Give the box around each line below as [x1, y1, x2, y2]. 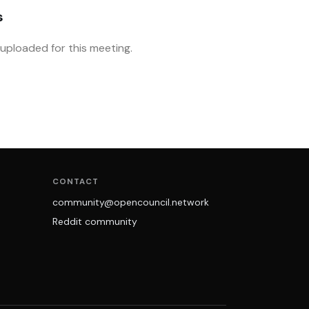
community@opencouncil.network [52, 196, 209, 209]
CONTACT [52, 176, 99, 187]
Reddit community [52, 215, 137, 228]
